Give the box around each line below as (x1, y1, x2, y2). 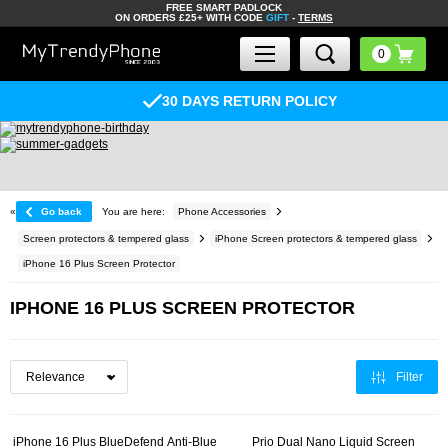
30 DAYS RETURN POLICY (146, 93, 321, 109)
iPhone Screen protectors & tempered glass (215, 233, 417, 244)
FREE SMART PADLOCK (166, 2, 282, 13)
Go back (41, 206, 82, 217)
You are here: (102, 206, 165, 217)
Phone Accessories (178, 206, 266, 217)
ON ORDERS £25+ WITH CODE (115, 12, 266, 23)
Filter (396, 370, 423, 384)
